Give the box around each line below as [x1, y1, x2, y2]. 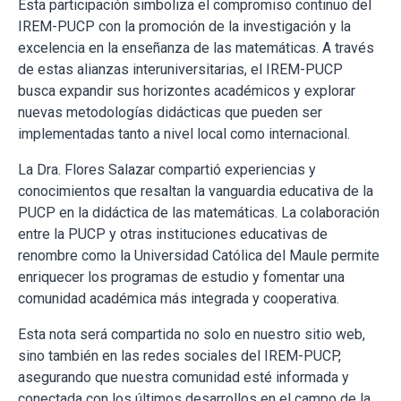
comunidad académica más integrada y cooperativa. [18, 290, 339, 308]
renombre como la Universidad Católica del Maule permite [18, 247, 380, 265]
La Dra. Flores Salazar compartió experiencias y [18, 161, 316, 179]
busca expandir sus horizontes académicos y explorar [18, 82, 355, 100]
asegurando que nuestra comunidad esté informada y [18, 369, 349, 387]
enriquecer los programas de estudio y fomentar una [18, 269, 345, 286]
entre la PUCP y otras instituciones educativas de [18, 226, 328, 243]
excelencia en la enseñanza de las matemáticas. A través [18, 39, 374, 57]
